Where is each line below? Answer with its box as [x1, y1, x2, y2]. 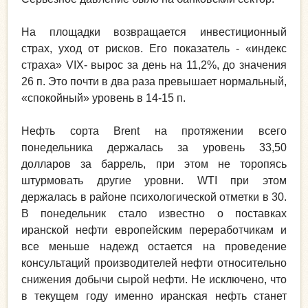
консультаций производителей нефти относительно [21, 256, 287, 269]
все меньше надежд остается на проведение [21, 240, 287, 252]
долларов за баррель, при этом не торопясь [21, 157, 287, 170]
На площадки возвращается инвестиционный [21, 25, 287, 38]
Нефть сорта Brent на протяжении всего [21, 124, 287, 137]
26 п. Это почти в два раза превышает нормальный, [21, 75, 287, 87]
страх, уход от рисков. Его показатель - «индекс [21, 42, 287, 54]
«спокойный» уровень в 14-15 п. [21, 91, 188, 104]
